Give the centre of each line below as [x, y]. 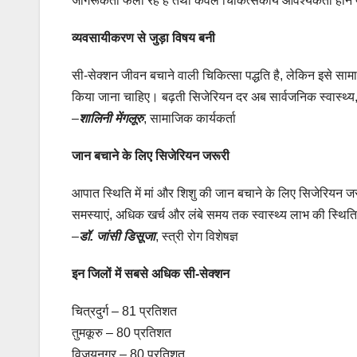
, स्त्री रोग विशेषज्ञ [197, 237]
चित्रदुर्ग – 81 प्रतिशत [124, 312]
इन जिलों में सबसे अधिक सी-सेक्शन [151, 274]
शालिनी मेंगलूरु [111, 119]
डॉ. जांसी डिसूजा [117, 237]
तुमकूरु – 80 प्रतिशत [122, 333]
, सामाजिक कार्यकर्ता [190, 119]
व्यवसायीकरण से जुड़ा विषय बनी [143, 38]
